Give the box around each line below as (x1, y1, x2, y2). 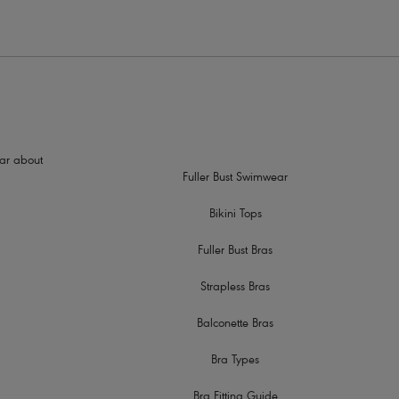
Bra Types (211, 354, 260, 369)
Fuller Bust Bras (198, 245, 273, 259)
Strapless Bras (200, 281, 271, 296)
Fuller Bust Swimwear (183, 172, 289, 186)
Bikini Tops (208, 208, 262, 223)
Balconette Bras (197, 318, 274, 332)
